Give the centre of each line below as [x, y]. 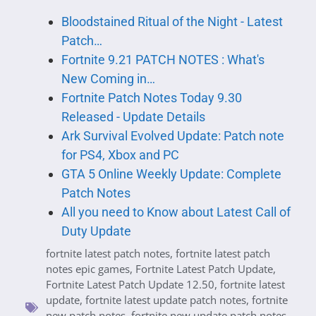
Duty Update [96, 231]
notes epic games [88, 268]
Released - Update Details [133, 116]
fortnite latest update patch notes [166, 299]
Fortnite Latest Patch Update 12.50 [130, 284]
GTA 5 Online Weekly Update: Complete [171, 174]
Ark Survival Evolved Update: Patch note [172, 135]
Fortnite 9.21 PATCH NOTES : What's [163, 59]
